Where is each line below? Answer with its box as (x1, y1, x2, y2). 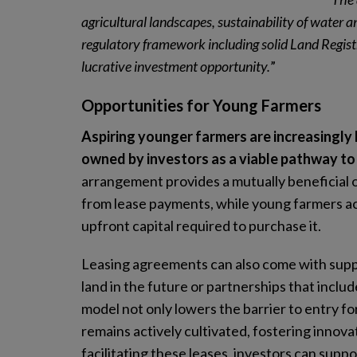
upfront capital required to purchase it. (81, 217, 321, 234)
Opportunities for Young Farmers (81, 96, 321, 115)
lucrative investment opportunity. (81, 57, 270, 75)
